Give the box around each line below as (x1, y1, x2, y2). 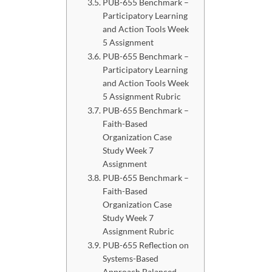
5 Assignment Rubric (102, 91, 181, 102)
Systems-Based (102, 253, 158, 264)
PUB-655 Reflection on (102, 240, 189, 251)
